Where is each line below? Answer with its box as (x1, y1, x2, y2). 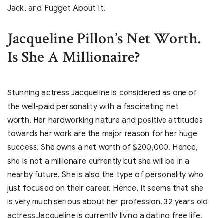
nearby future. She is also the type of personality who (7, 170, 204, 180)
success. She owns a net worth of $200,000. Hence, (7, 143, 198, 153)
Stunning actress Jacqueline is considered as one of (7, 88, 197, 98)
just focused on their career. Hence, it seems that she (7, 183, 204, 194)
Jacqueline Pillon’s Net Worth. (7, 29, 200, 49)
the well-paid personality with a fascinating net (7, 102, 179, 112)
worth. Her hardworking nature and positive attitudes (7, 115, 203, 126)
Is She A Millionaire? (7, 47, 140, 68)
